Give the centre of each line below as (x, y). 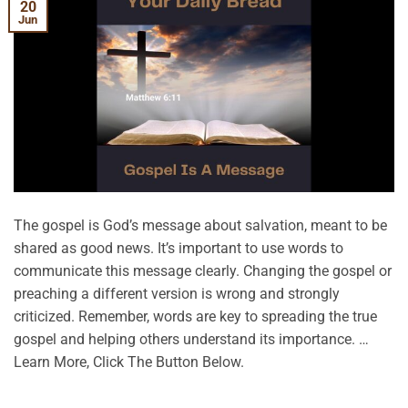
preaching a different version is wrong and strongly (177, 293)
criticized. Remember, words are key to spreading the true (195, 316)
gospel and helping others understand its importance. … (191, 339)
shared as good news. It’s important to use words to (178, 248)
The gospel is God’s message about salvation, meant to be (200, 225)
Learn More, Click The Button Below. (129, 362)
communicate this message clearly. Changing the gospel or (203, 270)
